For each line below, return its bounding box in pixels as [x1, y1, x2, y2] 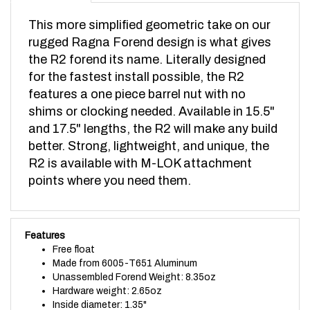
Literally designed [163, 39, 266, 53]
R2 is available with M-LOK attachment [28, 143, 252, 157]
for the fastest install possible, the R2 [28, 56, 244, 71]
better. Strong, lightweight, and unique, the [28, 125, 269, 140]
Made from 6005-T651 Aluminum [53, 244, 197, 255]
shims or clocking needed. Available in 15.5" [28, 91, 275, 105]
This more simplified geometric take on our [28, 4, 271, 19]
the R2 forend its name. [28, 39, 163, 53]
